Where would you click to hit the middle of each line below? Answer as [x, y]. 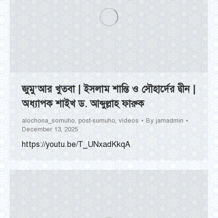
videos [129, 120]
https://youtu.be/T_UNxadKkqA [76, 144]
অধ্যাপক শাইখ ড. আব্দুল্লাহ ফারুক [83, 104]
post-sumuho [97, 120]
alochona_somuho [48, 120]
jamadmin [170, 120]
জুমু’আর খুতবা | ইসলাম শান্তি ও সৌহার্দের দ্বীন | [109, 89]
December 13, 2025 [50, 129]
